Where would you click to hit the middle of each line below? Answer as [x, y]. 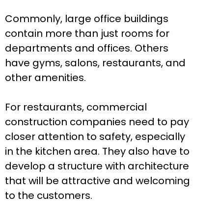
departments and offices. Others [87, 48]
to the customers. [49, 196]
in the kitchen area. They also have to [97, 151]
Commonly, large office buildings [87, 19]
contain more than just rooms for [87, 34]
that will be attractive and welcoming [97, 181]
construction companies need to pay [97, 122]
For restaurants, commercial [76, 107]
